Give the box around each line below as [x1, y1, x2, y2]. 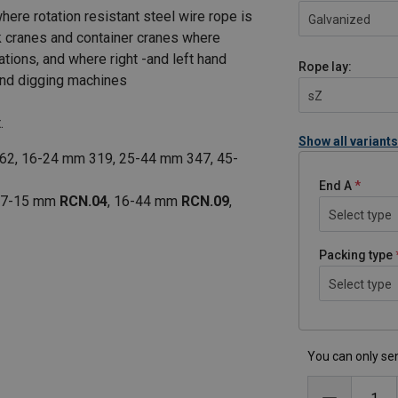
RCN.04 [60, 192, 107, 210]
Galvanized [308, 12, 370, 28]
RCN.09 [181, 192, 229, 210]
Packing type [319, 248, 393, 263]
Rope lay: [298, 60, 352, 75]
